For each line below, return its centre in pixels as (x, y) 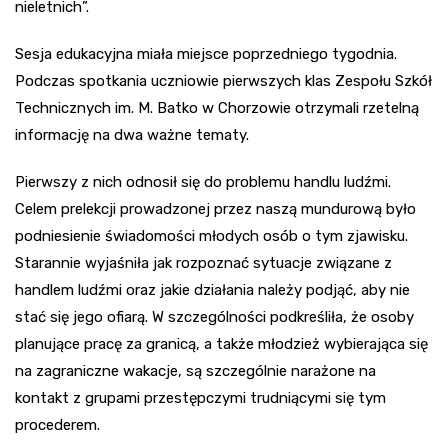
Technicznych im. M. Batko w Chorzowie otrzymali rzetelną (217, 108)
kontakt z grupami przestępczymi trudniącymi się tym (200, 398)
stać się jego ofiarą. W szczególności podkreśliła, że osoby (214, 317)
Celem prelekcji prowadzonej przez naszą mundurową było (215, 209)
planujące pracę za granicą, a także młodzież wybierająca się (221, 344)
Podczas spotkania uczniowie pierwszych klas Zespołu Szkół (223, 81)
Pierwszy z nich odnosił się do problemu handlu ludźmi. (203, 182)
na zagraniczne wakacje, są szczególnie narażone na (195, 371)
